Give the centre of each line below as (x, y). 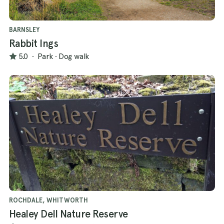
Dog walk (74, 56)
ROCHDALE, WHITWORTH (48, 200)
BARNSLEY (24, 30)
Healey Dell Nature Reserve (68, 214)
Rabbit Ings (34, 44)
